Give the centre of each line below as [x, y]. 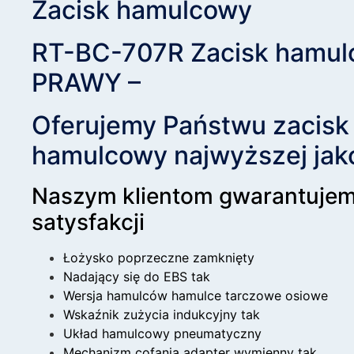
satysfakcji [88, 222]
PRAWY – [86, 82]
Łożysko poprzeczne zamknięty [159, 257]
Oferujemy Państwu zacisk [190, 125]
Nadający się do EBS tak [137, 276]
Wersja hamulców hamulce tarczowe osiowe [196, 295]
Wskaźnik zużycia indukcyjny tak [162, 314]
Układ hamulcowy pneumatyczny [162, 333]
